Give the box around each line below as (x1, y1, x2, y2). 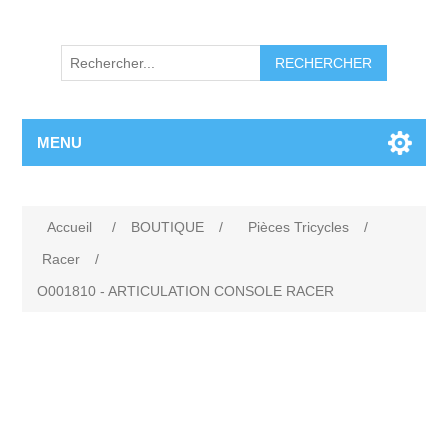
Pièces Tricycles (248, 219, 350, 236)
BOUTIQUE (131, 219, 205, 236)
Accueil (47, 219, 93, 236)
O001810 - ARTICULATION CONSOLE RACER (37, 283, 335, 300)
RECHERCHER (275, 55, 372, 72)
